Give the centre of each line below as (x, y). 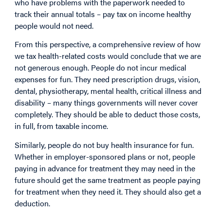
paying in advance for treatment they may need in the (105, 168)
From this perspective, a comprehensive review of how (108, 44)
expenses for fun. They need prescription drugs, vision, (107, 79)
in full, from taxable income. (61, 126)
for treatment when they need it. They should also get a (108, 191)
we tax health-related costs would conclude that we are (108, 56)
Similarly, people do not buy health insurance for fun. (104, 145)
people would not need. (54, 25)
